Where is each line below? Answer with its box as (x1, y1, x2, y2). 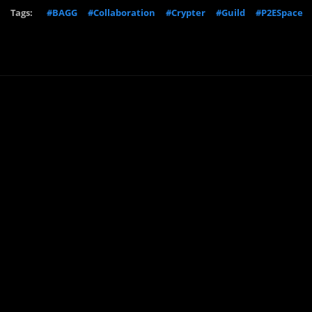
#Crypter (166, 6, 205, 19)
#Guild (216, 6, 245, 19)
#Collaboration (88, 6, 155, 19)
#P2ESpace (256, 6, 303, 19)
